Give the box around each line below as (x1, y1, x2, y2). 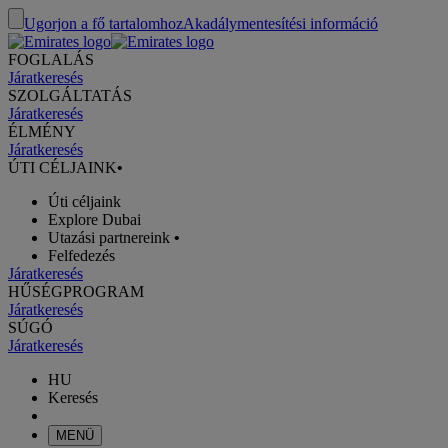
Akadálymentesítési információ (183, 15, 378, 32)
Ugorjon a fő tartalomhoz (24, 15, 183, 32)
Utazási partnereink (48, 229, 170, 246)
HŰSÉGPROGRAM (8, 283, 144, 300)
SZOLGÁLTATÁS (8, 87, 132, 104)
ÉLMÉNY (8, 123, 76, 140)
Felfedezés (48, 247, 115, 264)
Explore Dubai (48, 211, 141, 228)
